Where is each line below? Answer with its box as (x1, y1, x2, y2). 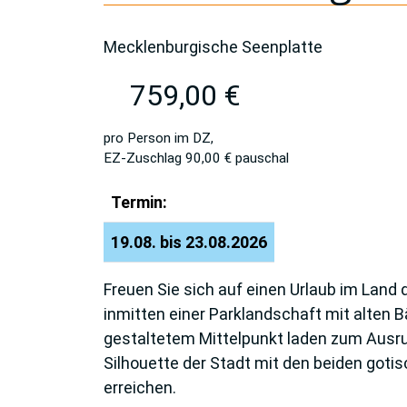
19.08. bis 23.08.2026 (111, 232, 267, 252)
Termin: (111, 192, 167, 212)
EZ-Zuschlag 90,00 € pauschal (104, 149, 289, 166)
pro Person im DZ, (104, 129, 213, 146)
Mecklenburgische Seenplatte (104, 36, 323, 56)
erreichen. (104, 377, 176, 397)
